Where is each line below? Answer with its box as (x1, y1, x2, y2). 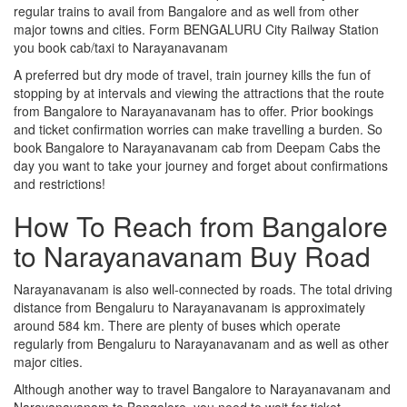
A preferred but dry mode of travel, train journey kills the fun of (14, 65, 371, 84)
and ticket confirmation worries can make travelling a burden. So (14, 119, 382, 138)
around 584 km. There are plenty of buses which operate (14, 315, 341, 334)
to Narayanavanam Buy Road (14, 235, 371, 275)
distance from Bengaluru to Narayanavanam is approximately (14, 297, 365, 316)
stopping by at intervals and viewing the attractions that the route (14, 83, 384, 102)
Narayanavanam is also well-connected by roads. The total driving (14, 279, 392, 298)
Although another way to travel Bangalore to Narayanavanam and (14, 379, 391, 398)
